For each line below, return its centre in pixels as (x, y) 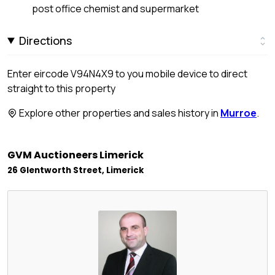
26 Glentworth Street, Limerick (76, 170)
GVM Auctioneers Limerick (76, 155)
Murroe (238, 113)
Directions (46, 40)
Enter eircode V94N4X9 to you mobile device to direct (127, 73)
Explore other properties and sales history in (119, 113)
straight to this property (61, 88)
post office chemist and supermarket (115, 8)
